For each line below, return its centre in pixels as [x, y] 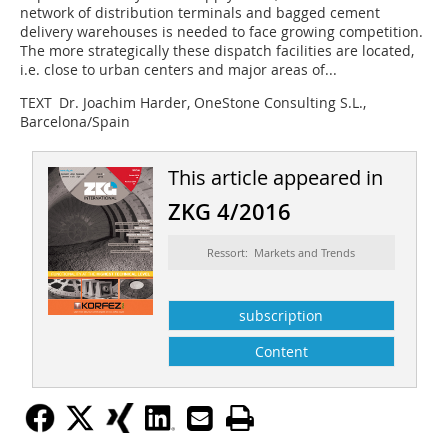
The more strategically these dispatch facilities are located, [217, 50]
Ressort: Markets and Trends [281, 252]
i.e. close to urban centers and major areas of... [178, 69]
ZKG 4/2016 [229, 211]
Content [281, 351]
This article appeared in [275, 177]
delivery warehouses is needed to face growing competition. [221, 31]
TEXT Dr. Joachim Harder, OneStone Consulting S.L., [193, 102]
